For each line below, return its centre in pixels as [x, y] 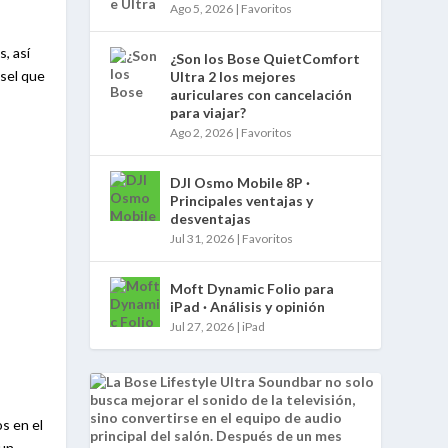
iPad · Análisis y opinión [248, 306]
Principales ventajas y [242, 200]
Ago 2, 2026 [202, 132]
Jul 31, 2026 [202, 238]
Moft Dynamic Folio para [252, 288]
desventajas [211, 218]
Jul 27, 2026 [202, 326]
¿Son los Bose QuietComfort [265, 58]
